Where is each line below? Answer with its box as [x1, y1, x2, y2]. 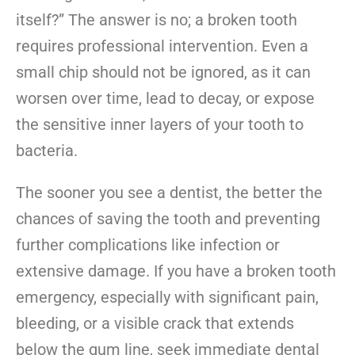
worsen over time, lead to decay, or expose [16, 89, 315, 109]
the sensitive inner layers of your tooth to [16, 115, 303, 135]
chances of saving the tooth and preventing [16, 209, 320, 229]
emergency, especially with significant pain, [16, 288, 319, 307]
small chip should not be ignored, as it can [16, 63, 311, 82]
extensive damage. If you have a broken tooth [16, 261, 336, 281]
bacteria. [16, 141, 78, 161]
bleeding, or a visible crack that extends [16, 314, 294, 334]
